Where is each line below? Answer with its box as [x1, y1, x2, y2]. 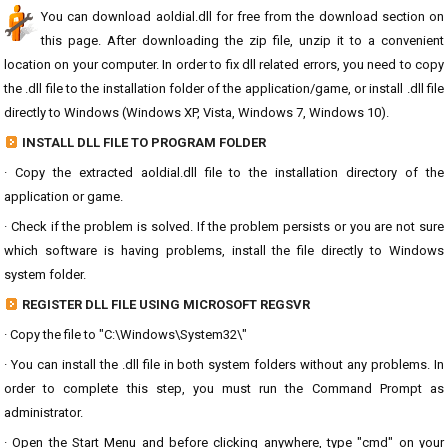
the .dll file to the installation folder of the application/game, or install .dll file [4, 81, 444, 96]
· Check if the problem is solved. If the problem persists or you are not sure [4, 219, 444, 234]
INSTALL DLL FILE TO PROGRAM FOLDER [22, 135, 266, 150]
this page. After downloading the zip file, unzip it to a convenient [41, 33, 444, 48]
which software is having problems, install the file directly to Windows [4, 243, 444, 258]
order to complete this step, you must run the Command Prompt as [4, 381, 444, 396]
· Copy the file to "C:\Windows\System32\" [4, 327, 247, 342]
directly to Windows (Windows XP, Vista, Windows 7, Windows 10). [4, 105, 389, 120]
